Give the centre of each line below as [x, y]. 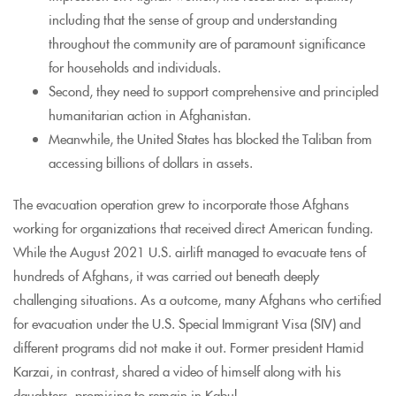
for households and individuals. [135, 66]
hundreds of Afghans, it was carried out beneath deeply [166, 275]
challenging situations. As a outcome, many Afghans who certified [197, 299]
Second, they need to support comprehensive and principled [213, 90]
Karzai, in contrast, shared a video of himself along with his [177, 370]
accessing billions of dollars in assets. [151, 162]
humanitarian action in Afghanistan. [150, 114]
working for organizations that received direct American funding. [193, 227]
